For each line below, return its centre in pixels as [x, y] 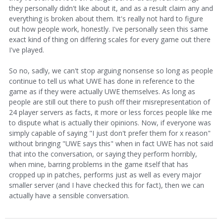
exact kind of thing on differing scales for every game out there [110, 39]
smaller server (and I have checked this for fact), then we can [107, 185]
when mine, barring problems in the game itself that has [99, 164]
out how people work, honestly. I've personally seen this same [109, 29]
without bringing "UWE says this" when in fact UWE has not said [111, 143]
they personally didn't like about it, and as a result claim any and [111, 8]
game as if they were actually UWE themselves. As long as [102, 91]
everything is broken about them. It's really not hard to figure [106, 19]
